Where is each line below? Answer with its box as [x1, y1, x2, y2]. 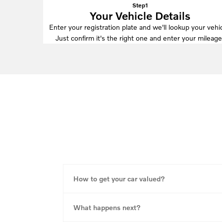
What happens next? [73, 203, 141, 212]
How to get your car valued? [73, 174, 165, 183]
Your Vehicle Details [89, 8, 190, 22]
